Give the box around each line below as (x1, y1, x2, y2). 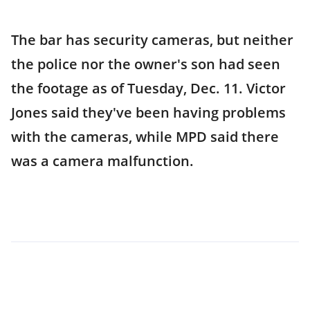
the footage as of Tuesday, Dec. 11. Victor (11, 79, 286, 98)
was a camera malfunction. (11, 152, 194, 170)
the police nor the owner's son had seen (11, 55, 280, 73)
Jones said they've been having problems (11, 103, 286, 122)
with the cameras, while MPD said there (11, 127, 279, 146)
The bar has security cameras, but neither (11, 30, 293, 49)
